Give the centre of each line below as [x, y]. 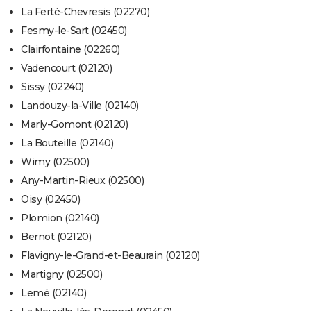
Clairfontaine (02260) [70, 50]
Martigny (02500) [61, 275]
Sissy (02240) [52, 87]
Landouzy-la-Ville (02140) [80, 106]
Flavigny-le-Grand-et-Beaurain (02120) [110, 256]
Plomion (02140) [60, 218]
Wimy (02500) [55, 162]
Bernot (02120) [56, 237]
